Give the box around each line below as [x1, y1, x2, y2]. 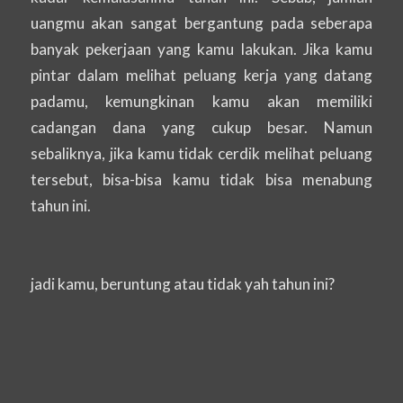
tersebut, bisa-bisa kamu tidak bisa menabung [30, 170, 373, 190]
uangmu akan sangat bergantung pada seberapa [30, 13, 373, 33]
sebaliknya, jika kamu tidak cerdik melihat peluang [30, 144, 373, 164]
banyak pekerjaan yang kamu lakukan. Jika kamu [30, 40, 373, 59]
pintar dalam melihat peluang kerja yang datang [30, 66, 373, 85]
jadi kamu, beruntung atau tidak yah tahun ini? [30, 274, 335, 294]
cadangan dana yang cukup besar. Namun [30, 118, 373, 138]
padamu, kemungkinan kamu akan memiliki [30, 92, 373, 112]
